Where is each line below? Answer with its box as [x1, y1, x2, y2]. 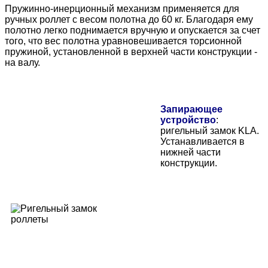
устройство [160, 115, 216, 126]
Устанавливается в [160, 136, 245, 147]
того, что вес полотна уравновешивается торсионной [5, 36, 242, 47]
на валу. [5, 57, 40, 68]
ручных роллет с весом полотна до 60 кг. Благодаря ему [5, 14, 253, 25]
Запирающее [160, 104, 223, 115]
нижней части [160, 147, 221, 158]
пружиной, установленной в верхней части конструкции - [5, 47, 257, 57]
